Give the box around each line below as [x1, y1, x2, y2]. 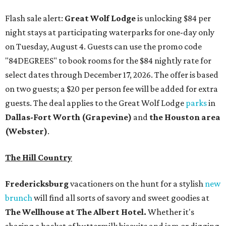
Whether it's [146, 206, 194, 217]
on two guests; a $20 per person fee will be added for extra [5, 83, 218, 94]
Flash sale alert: [5, 13, 65, 23]
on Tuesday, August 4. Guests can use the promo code [5, 41, 202, 51]
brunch [5, 192, 32, 203]
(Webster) [5, 126, 47, 136]
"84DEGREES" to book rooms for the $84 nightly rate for [5, 55, 211, 66]
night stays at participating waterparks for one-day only [5, 27, 214, 37]
